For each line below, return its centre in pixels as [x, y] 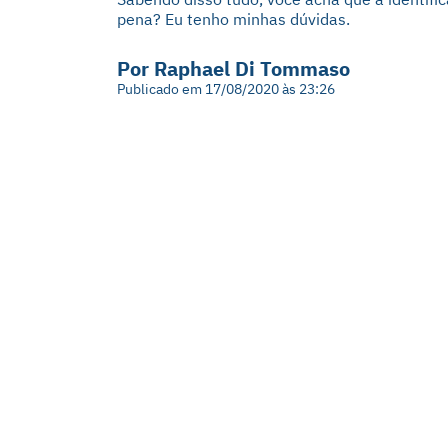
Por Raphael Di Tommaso [233, 68]
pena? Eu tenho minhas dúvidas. [235, 19]
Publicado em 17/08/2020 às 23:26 [226, 89]
